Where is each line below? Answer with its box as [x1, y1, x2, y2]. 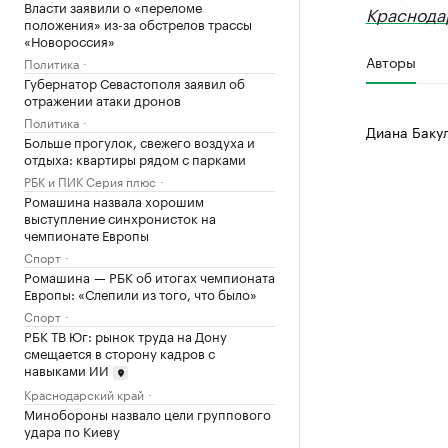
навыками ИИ [24, 359, 109, 379]
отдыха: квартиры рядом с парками [24, 148, 246, 168]
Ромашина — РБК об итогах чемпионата [24, 266, 275, 286]
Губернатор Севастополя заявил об [24, 72, 245, 92]
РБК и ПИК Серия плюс [24, 171, 156, 190]
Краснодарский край [24, 383, 144, 403]
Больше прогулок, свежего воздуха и [24, 131, 255, 151]
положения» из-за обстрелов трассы [24, 13, 252, 33]
